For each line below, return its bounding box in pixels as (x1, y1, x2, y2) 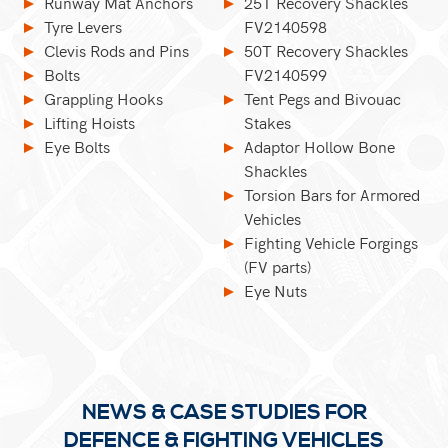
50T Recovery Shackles (244, 39, 409, 63)
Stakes (244, 111, 292, 135)
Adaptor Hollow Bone (244, 135, 396, 159)
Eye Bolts (44, 135, 111, 159)
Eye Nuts (244, 279, 308, 303)
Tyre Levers (44, 15, 123, 39)
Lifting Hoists (44, 111, 136, 135)
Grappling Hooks (44, 87, 164, 111)
